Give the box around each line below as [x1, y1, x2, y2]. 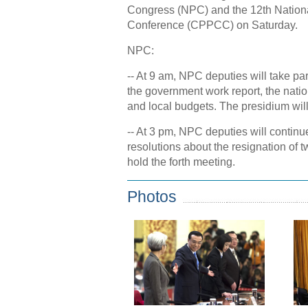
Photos [126, 188, 177, 206]
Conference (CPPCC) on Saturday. [126, 19, 298, 31]
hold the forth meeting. [126, 156, 235, 168]
